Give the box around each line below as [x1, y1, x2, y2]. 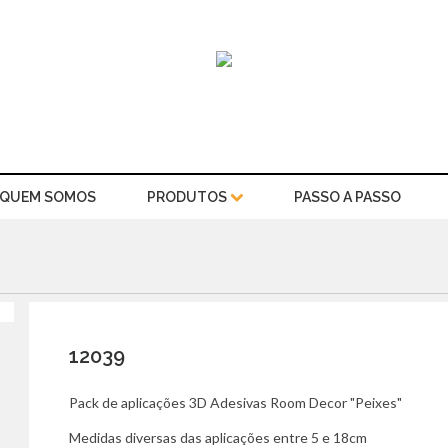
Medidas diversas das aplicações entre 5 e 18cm [69, 429, 367, 446]
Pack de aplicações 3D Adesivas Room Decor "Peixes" [69, 394, 402, 411]
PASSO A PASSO [293, 189, 401, 205]
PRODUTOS [146, 189, 230, 205]
